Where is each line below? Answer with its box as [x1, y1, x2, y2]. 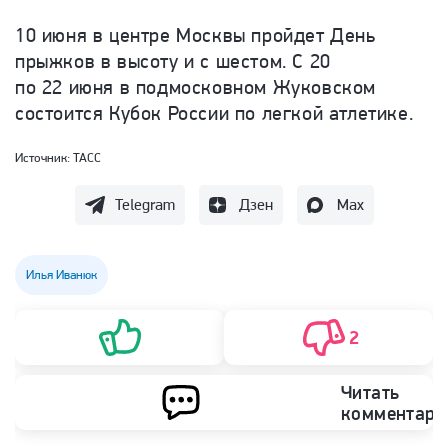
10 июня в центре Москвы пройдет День [15, 23, 376, 47]
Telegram [114, 195, 175, 214]
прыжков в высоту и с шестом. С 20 [15, 49, 331, 73]
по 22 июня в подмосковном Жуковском [15, 75, 377, 99]
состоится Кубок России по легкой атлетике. [15, 101, 414, 125]
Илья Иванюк [26, 267, 97, 282]
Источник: [15, 150, 73, 165]
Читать [341, 381, 400, 403]
